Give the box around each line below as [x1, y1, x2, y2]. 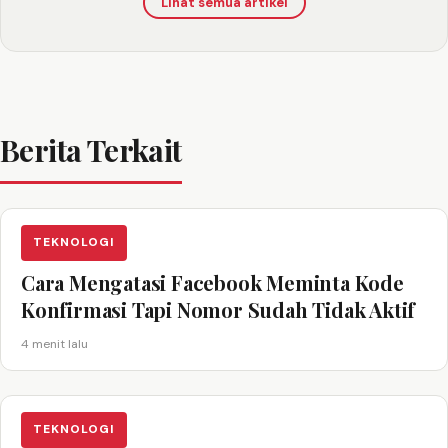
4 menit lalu [21, 335, 88, 352]
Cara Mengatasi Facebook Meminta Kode [21, 268, 404, 296]
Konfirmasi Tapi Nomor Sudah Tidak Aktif [21, 295, 416, 323]
